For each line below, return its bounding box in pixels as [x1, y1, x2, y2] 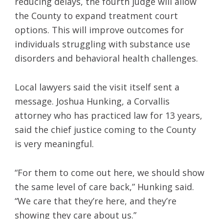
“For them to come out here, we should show [15, 166, 204, 178]
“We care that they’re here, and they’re [15, 195, 176, 207]
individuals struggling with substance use [15, 38, 190, 50]
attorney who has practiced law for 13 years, [15, 109, 202, 121]
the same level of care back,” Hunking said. [15, 180, 194, 193]
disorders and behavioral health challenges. [15, 52, 198, 64]
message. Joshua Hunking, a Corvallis [15, 95, 170, 107]
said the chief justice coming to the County [15, 123, 196, 135]
